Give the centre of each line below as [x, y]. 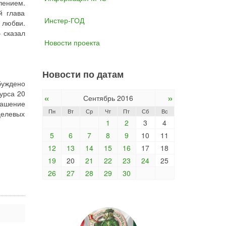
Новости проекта [72, 42]
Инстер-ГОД [64, 20]
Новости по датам [83, 74]
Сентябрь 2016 [108, 98]
